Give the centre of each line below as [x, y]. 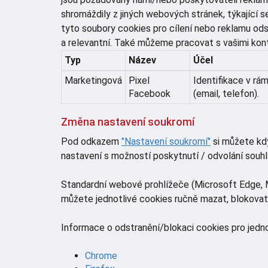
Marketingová [93, 80]
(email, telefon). [226, 93]
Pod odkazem [91, 141]
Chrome [101, 255]
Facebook [150, 93]
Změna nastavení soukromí [128, 121]
